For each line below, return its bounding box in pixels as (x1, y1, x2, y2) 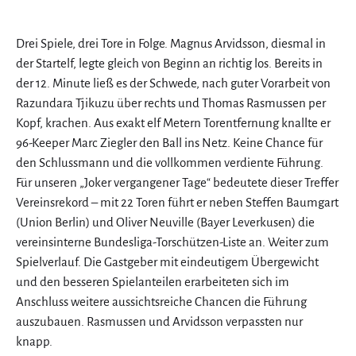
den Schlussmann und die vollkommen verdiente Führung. (16, 155, 323, 169)
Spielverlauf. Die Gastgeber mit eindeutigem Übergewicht (16, 254, 319, 269)
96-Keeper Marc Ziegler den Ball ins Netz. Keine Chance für (16, 135, 323, 149)
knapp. (16, 334, 52, 348)
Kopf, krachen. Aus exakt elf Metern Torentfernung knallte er (16, 115, 331, 130)
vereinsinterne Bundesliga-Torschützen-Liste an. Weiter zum (16, 234, 329, 249)
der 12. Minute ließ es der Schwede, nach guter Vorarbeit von (16, 75, 331, 90)
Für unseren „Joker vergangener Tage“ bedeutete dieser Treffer (16, 175, 339, 189)
